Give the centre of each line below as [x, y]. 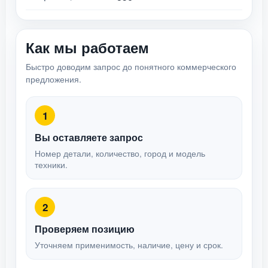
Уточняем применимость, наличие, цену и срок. [129, 245]
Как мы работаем [87, 47]
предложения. [54, 79]
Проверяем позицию [85, 229]
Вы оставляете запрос [89, 137]
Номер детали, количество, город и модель [120, 153]
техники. [51, 165]
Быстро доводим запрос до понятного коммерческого [131, 66]
